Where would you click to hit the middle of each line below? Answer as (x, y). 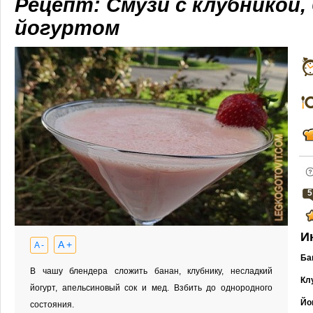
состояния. (52, 305)
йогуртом (67, 28)
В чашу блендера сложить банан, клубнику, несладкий (151, 271)
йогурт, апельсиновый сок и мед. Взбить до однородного (151, 288)
